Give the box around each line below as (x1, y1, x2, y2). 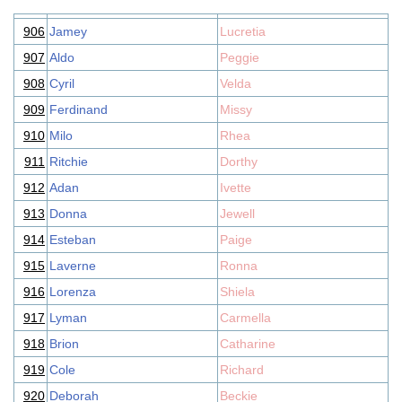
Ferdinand (49, 102, 108, 117)
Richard (220, 363, 264, 377)
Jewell (220, 206, 255, 221)
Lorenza (49, 284, 96, 299)
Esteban (49, 232, 96, 247)
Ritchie (49, 154, 88, 169)
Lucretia (220, 24, 266, 39)
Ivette (220, 180, 251, 195)
